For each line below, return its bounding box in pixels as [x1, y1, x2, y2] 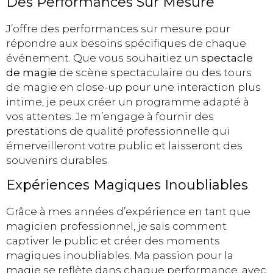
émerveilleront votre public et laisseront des [6, 140, 243, 152]
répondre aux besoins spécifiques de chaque [6, 37, 246, 50]
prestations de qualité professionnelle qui [6, 125, 230, 138]
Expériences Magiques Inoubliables [6, 177, 248, 194]
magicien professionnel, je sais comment [6, 220, 227, 233]
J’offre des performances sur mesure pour [6, 23, 230, 35]
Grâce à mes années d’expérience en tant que [6, 205, 250, 218]
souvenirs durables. [6, 154, 109, 167]
